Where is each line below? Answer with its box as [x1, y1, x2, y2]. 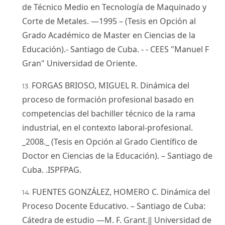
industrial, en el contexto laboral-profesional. [22, 122, 193, 133]
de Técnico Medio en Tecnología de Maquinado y [22, 1, 206, 13]
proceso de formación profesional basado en [22, 93, 194, 105]
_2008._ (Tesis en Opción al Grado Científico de [22, 136, 197, 147]
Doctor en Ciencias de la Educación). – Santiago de [22, 150, 212, 161]
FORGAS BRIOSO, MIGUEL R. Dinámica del [32, 79, 189, 91]
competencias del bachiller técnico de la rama [22, 107, 195, 119]
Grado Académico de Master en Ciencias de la [22, 29, 195, 41]
